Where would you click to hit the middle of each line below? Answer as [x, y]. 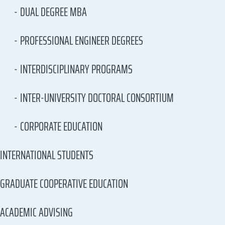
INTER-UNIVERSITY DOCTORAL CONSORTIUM [97, 98]
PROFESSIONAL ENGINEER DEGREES [82, 41]
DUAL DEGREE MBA [53, 12]
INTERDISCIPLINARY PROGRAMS [76, 69]
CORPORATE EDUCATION [61, 127]
